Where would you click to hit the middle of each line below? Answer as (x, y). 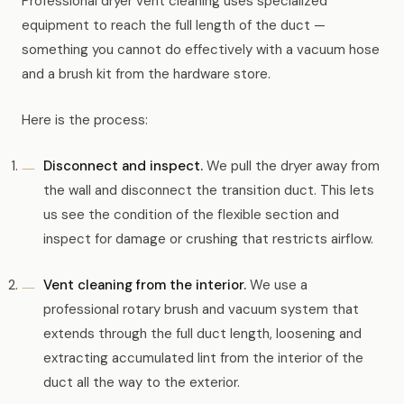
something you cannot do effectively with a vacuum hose (201, 50)
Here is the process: (85, 120)
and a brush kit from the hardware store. (146, 74)
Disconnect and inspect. (123, 166)
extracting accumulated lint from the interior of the (203, 358)
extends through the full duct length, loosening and (202, 334)
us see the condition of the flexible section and (191, 215)
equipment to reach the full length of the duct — (174, 25)
